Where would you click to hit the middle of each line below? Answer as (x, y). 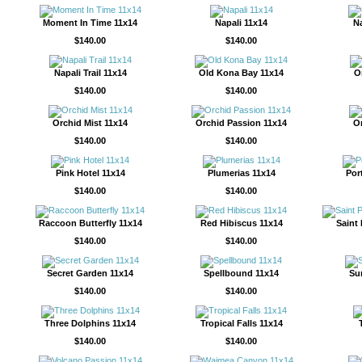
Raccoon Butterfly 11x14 (90, 223)
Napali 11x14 (241, 23)
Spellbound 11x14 (241, 273)
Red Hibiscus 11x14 (241, 223)
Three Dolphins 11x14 (90, 323)
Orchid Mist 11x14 (90, 123)
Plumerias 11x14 (241, 173)
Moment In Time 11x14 (90, 23)
